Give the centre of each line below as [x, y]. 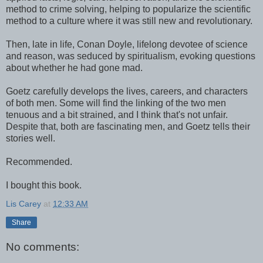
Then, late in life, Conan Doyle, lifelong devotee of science [127, 44]
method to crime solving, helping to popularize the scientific [128, 9]
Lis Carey [23, 203]
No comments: [43, 247]
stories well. [31, 138]
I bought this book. [44, 185]
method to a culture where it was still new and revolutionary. [129, 21]
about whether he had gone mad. [74, 68]
